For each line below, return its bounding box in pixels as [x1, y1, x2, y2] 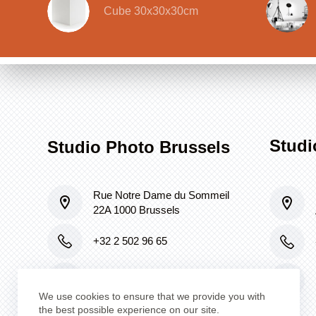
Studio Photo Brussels [47, 137, 231, 157]
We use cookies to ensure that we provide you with [39, 291, 265, 302]
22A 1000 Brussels [93, 204, 181, 216]
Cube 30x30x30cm [104, 4, 199, 17]
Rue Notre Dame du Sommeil [93, 189, 230, 201]
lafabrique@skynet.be [93, 274, 194, 286]
